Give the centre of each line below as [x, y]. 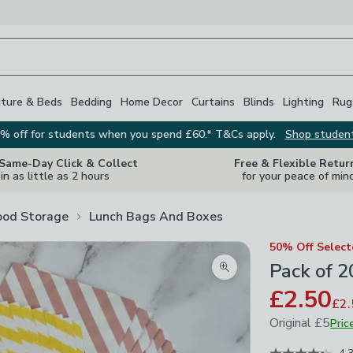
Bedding [91, 102]
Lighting [303, 102]
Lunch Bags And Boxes [156, 216]
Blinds [259, 102]
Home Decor [152, 102]
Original [292, 323]
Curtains [213, 102]
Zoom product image [281, 276]
